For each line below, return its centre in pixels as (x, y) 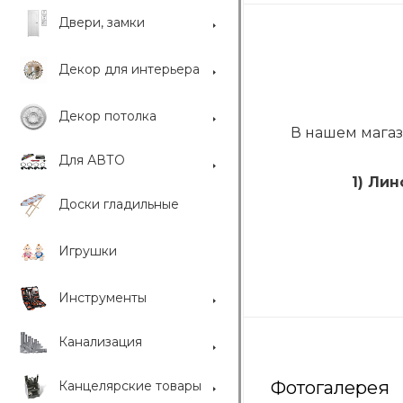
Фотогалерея (330, 387)
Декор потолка (107, 116)
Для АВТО (92, 160)
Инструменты (103, 298)
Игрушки (88, 251)
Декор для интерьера (129, 69)
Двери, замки (102, 22)
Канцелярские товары (130, 386)
